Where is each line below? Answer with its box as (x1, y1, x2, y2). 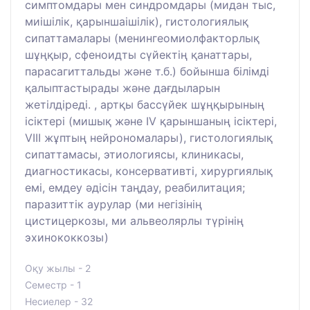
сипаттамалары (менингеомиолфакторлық (25, 31, 259, 46)
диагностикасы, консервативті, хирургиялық (25, 164, 273, 179)
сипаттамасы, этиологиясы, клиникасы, (25, 147, 244, 162)
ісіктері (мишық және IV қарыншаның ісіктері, (25, 114, 277, 129)
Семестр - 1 (25, 279, 82, 291)
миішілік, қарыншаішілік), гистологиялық (25, 15, 248, 29)
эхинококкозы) (25, 230, 109, 245)
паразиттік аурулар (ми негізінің (25, 197, 202, 212)
